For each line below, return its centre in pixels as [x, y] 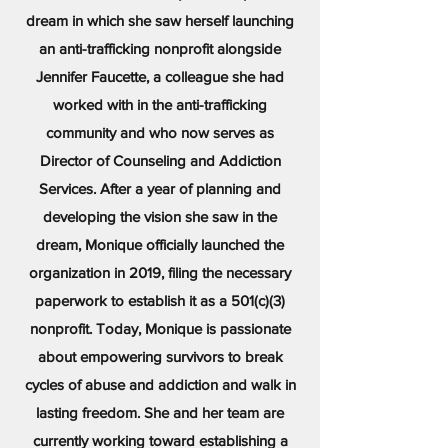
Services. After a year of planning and [160, 188]
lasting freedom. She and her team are [160, 412]
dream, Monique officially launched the [160, 244]
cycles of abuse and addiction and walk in [160, 384]
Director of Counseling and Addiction [160, 160]
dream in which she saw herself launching [160, 20]
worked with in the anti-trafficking [160, 104]
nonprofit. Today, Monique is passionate [160, 328]
